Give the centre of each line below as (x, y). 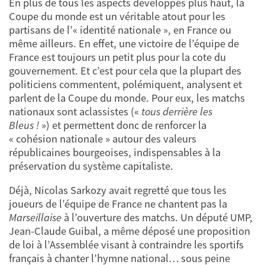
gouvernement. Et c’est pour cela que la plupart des (125, 71)
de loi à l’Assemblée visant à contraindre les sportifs (126, 245)
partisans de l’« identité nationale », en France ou (120, 30)
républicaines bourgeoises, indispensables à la (115, 153)
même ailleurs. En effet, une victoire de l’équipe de (124, 44)
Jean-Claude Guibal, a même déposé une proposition (130, 231)
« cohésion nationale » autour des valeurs (103, 139)
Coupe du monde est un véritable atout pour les (117, 17)
